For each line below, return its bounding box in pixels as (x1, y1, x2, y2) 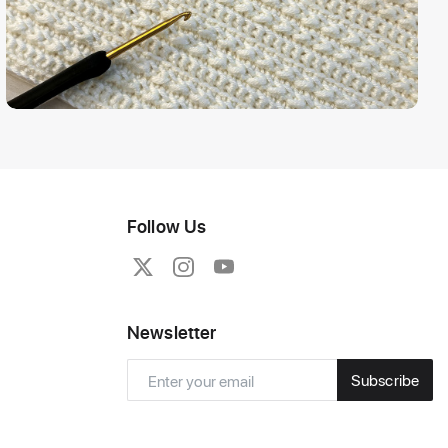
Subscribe (350, 369, 419, 391)
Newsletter (127, 320, 217, 345)
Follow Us (127, 213, 207, 238)
